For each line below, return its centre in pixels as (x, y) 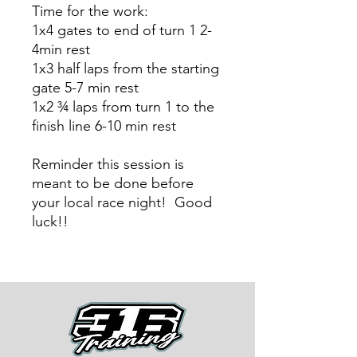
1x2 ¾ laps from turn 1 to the (123, 107)
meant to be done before (113, 183)
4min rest (61, 49)
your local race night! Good (122, 202)
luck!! (50, 222)
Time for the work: (90, 11)
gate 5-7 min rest (85, 88)
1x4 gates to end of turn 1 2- (122, 30)
